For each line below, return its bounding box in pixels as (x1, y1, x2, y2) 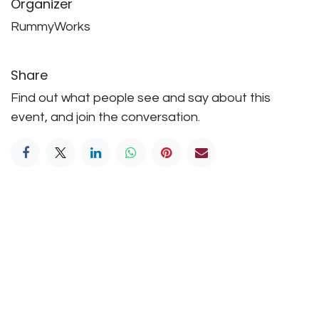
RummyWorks (11, 19, 90, 33)
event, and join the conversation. (11, 110, 200, 124)
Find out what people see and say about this (11, 90, 271, 105)
